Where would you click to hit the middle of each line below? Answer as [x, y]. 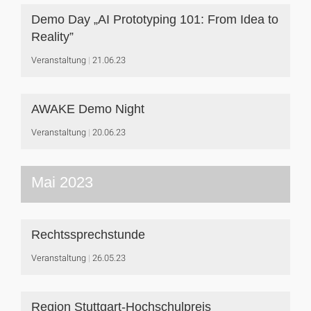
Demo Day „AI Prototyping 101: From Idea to [155, 19]
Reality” [52, 37]
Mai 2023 [62, 182]
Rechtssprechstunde [88, 235]
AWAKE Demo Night [88, 109]
